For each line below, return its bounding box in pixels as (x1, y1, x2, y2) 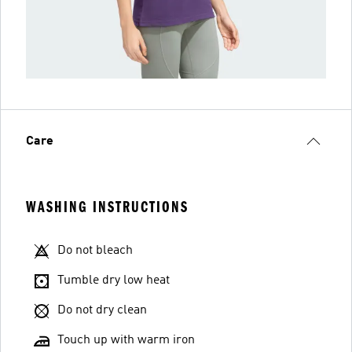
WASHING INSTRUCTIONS (26, 198, 189, 216)
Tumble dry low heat (57, 274, 170, 287)
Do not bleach (57, 244, 133, 257)
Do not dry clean (57, 304, 147, 317)
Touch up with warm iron (57, 334, 195, 346)
